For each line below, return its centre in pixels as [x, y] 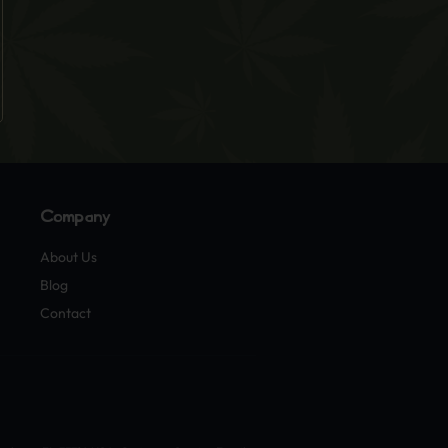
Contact [65, 313]
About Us [68, 257]
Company [75, 217]
